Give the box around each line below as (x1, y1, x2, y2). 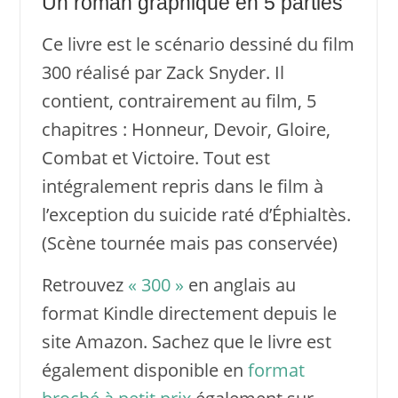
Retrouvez (41, 272, 128, 297)
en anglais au (183, 272, 296, 297)
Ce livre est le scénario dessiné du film (41, 31, 354, 56)
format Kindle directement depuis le (41, 300, 337, 325)
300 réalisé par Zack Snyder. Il (41, 60, 284, 84)
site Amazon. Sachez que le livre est (41, 329, 331, 354)
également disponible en (41, 357, 248, 382)
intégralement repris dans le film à (41, 173, 323, 198)
